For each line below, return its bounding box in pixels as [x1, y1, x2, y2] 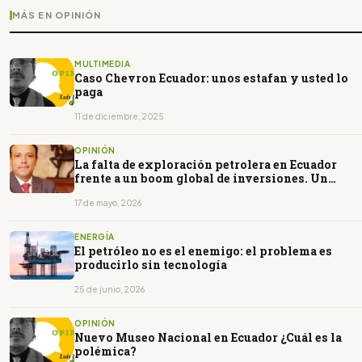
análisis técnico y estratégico [74, 184, 250, 200]
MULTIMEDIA [74, 59, 130, 69]
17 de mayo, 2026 [74, 198, 141, 208]
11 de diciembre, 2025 [74, 112, 164, 122]
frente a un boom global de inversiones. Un [74, 170, 328, 187]
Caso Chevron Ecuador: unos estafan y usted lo [74, 70, 348, 86]
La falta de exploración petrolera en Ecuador [74, 157, 337, 173]
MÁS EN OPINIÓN [12, 10, 102, 21]
